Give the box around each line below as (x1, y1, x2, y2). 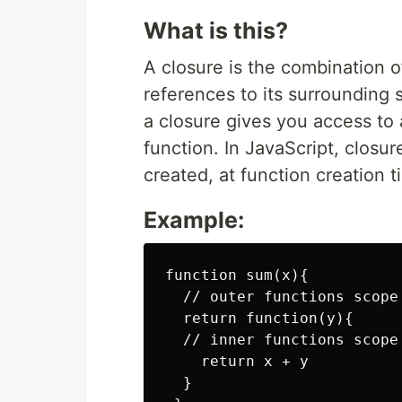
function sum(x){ (165, 267, 309, 284)
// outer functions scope (165, 288, 398, 305)
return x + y (165, 353, 309, 370)
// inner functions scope (165, 331, 398, 348)
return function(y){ (165, 310, 354, 327)
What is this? (144, 17, 288, 44)
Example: (144, 206, 244, 233)
